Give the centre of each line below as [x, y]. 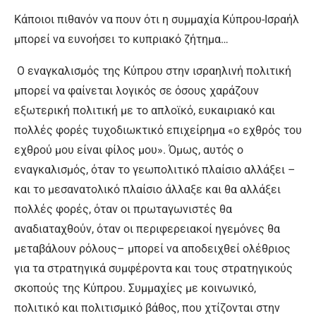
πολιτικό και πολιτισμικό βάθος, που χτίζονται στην [147, 308]
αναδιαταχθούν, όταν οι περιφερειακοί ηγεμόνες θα [147, 229]
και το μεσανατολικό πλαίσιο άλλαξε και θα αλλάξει [147, 189]
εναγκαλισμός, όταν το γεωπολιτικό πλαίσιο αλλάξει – [155, 170]
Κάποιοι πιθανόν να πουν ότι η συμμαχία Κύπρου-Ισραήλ [157, 19]
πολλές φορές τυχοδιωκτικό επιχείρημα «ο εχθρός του [158, 130]
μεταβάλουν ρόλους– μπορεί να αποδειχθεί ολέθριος [152, 249]
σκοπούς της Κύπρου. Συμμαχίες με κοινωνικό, [135, 288]
